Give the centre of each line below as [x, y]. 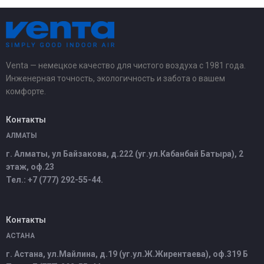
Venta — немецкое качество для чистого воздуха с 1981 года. [126, 65]
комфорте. [26, 91]
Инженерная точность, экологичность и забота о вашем [115, 78]
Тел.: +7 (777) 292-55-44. [55, 180]
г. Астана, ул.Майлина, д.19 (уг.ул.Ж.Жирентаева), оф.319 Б [127, 254]
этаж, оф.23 [30, 167]
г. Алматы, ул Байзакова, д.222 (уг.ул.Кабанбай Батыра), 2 [125, 154]
